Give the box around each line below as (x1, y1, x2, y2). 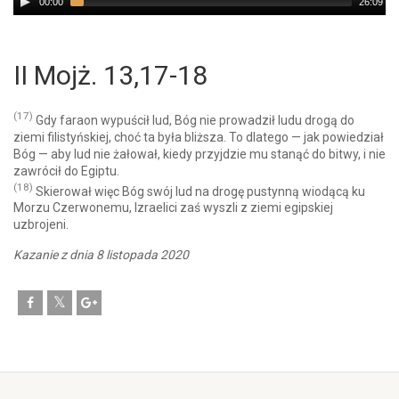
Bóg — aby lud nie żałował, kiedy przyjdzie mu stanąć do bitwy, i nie (13, 146, 386, 161)
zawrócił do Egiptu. (13, 163, 119, 178)
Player (13, 6, 49, 20)
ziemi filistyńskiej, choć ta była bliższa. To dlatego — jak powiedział (13, 129, 384, 144)
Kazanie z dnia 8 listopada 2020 (13, 248, 189, 263)
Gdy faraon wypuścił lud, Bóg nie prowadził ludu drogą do (33, 112, 354, 127)
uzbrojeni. (13, 217, 69, 232)
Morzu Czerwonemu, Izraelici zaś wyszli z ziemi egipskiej (13, 200, 333, 216)
